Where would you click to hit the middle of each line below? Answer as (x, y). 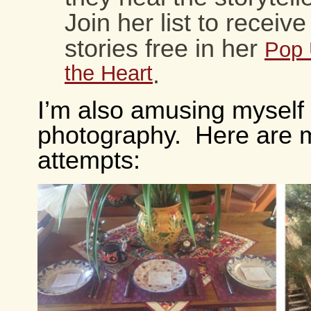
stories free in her (165, 49)
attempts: (89, 160)
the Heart (109, 75)
